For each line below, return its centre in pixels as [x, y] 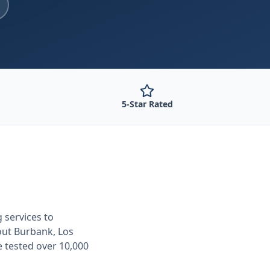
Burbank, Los [44, 231]
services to [28, 217]
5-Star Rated [147, 104]
